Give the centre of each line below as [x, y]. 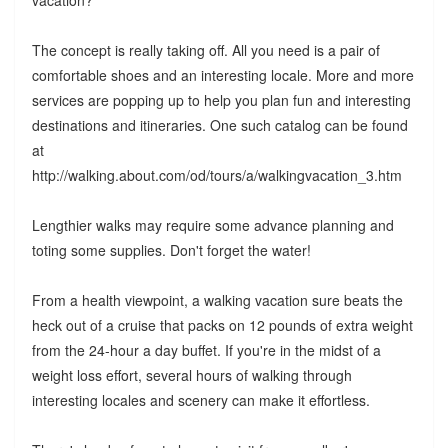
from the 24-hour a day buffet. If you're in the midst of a [206, 350]
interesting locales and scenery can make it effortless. [200, 400]
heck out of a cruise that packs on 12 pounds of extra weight [222, 325]
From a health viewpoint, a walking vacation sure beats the [217, 300]
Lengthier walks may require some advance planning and [212, 225]
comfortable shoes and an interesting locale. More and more [222, 75]
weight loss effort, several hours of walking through [191, 375]
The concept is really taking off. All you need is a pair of [205, 50]
